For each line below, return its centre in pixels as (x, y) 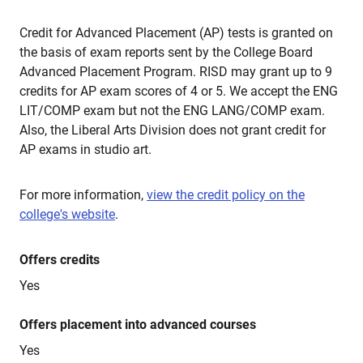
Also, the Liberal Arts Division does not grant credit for (173, 130)
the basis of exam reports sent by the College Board (166, 52)
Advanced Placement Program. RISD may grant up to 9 (176, 72)
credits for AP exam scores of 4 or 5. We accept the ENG (179, 91)
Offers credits (60, 260)
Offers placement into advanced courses (138, 325)
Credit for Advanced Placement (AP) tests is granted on (176, 33)
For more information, (83, 195)
